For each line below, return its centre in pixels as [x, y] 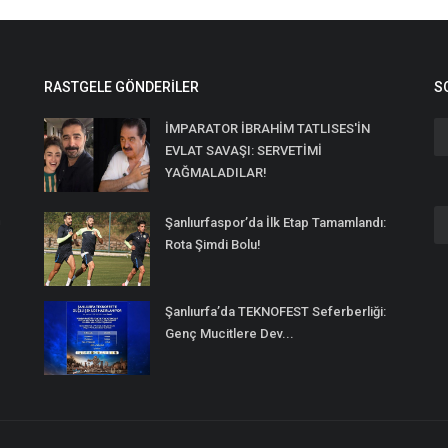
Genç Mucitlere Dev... [229, 333]
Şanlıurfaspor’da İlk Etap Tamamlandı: [275, 222]
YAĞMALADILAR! [216, 172]
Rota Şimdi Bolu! [213, 244]
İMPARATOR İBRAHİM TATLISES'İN [267, 128]
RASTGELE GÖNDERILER [121, 86]
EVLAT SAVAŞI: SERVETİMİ [243, 150]
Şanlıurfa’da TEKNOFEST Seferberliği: [275, 311]
